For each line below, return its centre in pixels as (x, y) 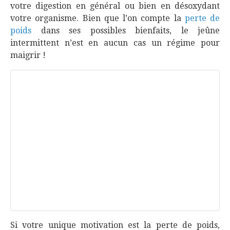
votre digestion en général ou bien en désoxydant (115, 6)
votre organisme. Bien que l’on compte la (98, 18)
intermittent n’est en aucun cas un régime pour (115, 43)
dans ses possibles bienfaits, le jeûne (126, 31)
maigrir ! (28, 55)
